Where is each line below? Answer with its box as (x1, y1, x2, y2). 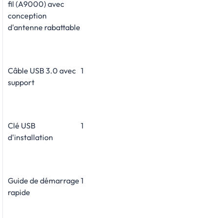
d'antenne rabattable (8, 22, 80, 32)
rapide (8, 187, 30, 197)
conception (8, 10, 47, 20)
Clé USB (8, 120, 36, 130)
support (8, 77, 35, 87)
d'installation (8, 132, 53, 142)
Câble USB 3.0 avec (8, 65, 76, 75)
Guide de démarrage (8, 175, 79, 185)
